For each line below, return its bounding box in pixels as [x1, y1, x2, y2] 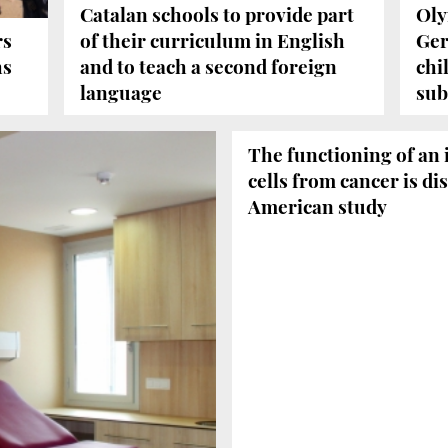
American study [248, 192, 387, 219]
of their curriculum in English [80, 27, 345, 54]
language [80, 79, 162, 106]
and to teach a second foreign [80, 53, 337, 80]
